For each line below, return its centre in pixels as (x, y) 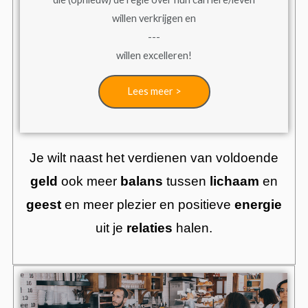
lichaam (234, 181)
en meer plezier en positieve (148, 204)
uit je (111, 228)
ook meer (89, 181)
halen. (194, 228)
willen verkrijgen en (154, 18)
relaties (151, 228)
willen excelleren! (154, 55)
